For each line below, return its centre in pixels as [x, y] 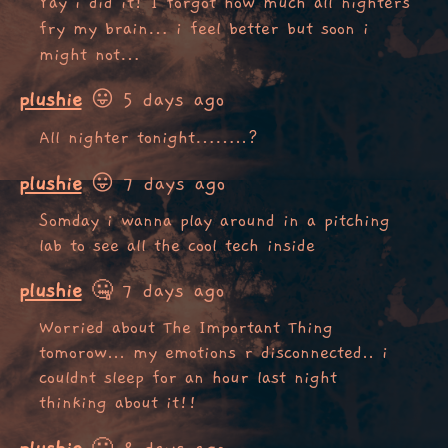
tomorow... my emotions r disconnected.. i [213, 353]
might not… [89, 54]
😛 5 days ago [152, 100]
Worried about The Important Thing [185, 328]
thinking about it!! [117, 403]
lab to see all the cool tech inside [176, 245]
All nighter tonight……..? [148, 138]
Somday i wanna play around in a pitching [214, 220]
